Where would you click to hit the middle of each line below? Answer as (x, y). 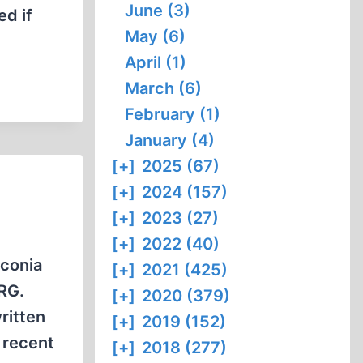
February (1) (173, 114)
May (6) (156, 36)
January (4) (170, 140)
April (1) (156, 62)
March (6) (164, 88)
